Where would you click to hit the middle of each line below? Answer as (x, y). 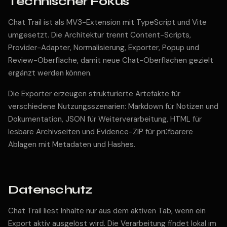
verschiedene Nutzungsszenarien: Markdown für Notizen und (113, 106)
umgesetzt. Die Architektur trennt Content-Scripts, (100, 35)
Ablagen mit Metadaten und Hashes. (72, 144)
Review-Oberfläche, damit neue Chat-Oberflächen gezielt (111, 60)
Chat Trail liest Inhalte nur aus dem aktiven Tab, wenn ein (107, 211)
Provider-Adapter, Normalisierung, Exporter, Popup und (104, 47)
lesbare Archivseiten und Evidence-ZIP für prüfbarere (101, 131)
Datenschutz (50, 190)
